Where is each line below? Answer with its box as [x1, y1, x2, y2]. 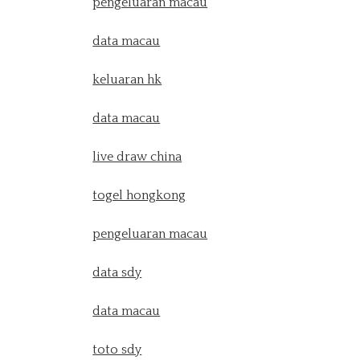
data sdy [92, 265, 142, 280]
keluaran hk [92, 72, 162, 87]
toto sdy [92, 342, 142, 357]
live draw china [92, 149, 182, 164]
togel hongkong [92, 188, 186, 202]
